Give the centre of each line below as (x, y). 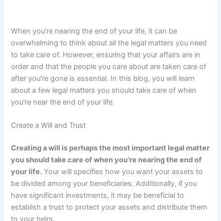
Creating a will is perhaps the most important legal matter (110, 148)
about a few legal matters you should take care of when (104, 91)
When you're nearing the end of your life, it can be (94, 31)
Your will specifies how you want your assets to (123, 172)
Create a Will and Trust (49, 126)
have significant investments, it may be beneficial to (98, 196)
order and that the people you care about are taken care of (109, 67)
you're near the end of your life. (63, 102)
